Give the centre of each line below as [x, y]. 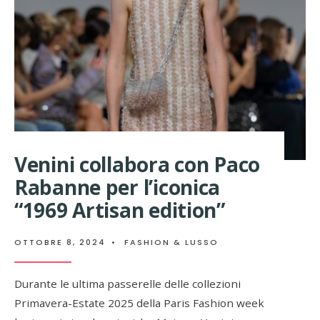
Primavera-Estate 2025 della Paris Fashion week [139, 303]
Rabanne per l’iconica [117, 187]
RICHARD [289, 76]
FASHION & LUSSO [171, 242]
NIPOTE [285, 37]
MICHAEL [288, 12]
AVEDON [287, 25]
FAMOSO [288, 63]
